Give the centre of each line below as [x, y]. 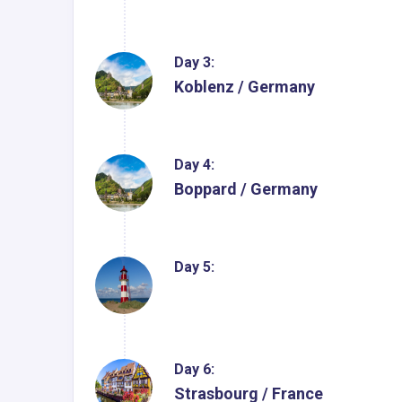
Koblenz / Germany [245, 86]
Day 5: [194, 267]
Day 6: [194, 369]
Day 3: [194, 62]
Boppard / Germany [246, 188]
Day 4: [194, 164]
